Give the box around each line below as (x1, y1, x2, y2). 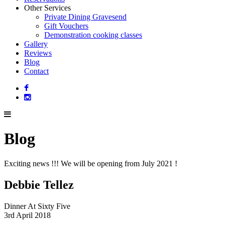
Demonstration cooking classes (44, 31, 142, 39)
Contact (24, 67, 49, 75)
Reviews (24, 49, 52, 57)
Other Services (24, 4, 71, 12)
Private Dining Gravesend (44, 13, 127, 21)
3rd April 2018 (4, 210, 51, 219)
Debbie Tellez (4, 178, 74, 191)
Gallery (24, 40, 48, 48)
